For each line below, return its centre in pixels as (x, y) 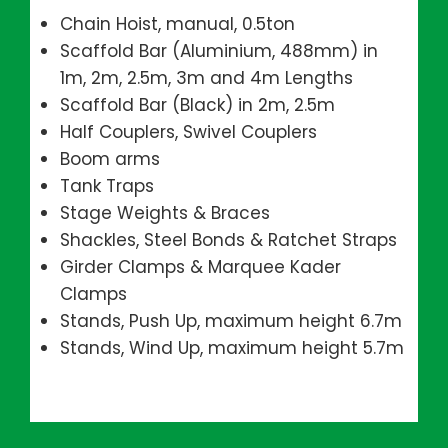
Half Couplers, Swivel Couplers (188, 132)
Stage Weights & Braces (165, 213)
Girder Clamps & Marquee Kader (200, 267)
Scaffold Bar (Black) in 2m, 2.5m (197, 105)
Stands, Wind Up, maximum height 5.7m (232, 348)
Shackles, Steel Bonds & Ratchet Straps (228, 240)
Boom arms (110, 159)
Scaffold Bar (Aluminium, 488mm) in (219, 51)
